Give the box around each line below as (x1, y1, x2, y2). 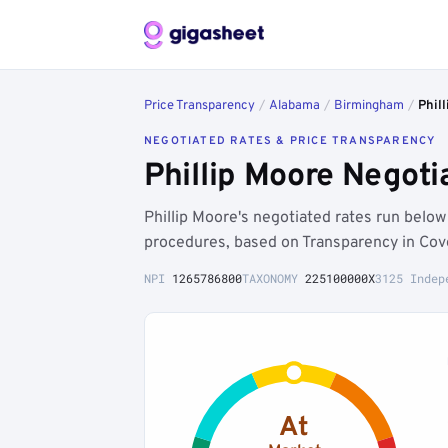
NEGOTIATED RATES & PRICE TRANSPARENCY (144, 134, 436, 148)
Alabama (269, 98, 320, 114)
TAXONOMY (242, 270, 305, 286)
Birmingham (334, 98, 404, 114)
